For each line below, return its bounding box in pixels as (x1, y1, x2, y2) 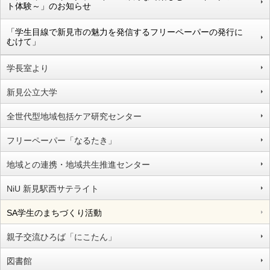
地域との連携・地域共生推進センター (7, 159, 150, 169)
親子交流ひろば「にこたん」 (7, 231, 116, 242)
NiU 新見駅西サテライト (7, 183, 99, 193)
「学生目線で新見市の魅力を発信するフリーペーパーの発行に (7, 27, 243, 37)
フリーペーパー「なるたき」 (7, 135, 116, 145)
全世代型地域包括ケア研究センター (7, 111, 142, 121)
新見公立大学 (7, 87, 57, 97)
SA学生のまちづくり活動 (7, 207, 102, 218)
